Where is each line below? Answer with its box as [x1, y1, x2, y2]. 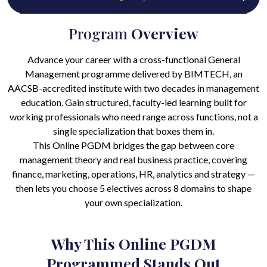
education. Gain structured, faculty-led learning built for [20, 97, 247, 108]
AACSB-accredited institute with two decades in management [8, 82, 259, 94]
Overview [131, 23, 198, 44]
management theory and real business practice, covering [20, 154, 247, 166]
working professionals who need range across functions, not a [9, 111, 258, 123]
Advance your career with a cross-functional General [27, 54, 240, 66]
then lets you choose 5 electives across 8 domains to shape [15, 182, 252, 194]
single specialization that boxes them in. [53, 125, 214, 137]
